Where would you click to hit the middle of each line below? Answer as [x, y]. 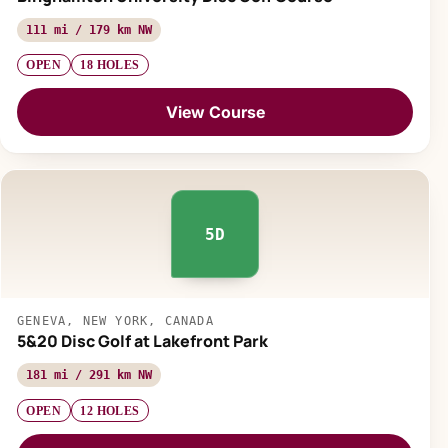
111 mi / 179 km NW [89, 29]
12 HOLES [110, 410]
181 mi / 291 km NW [89, 375]
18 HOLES [110, 64]
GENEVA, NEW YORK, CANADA [115, 321]
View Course [215, 111]
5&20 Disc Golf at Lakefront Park [142, 341]
